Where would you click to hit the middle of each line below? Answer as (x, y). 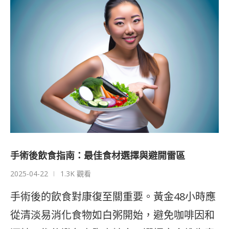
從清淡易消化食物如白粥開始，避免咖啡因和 (112, 215)
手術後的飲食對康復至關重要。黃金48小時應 (113, 197)
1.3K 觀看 (76, 174)
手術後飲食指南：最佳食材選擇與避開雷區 (98, 156)
